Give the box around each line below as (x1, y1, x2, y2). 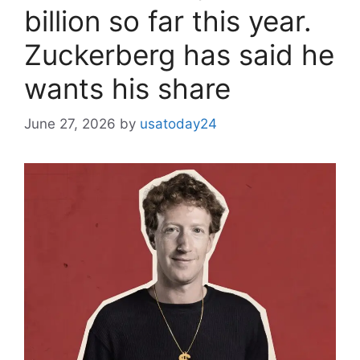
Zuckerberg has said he (24, 37, 334, 72)
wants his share (24, 71, 231, 105)
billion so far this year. (24, 3, 312, 38)
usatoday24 (140, 116, 217, 133)
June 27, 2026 (24, 116, 116, 133)
